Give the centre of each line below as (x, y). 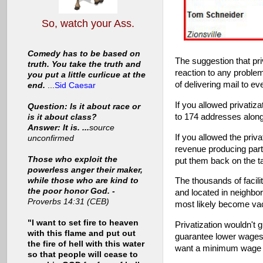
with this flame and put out (82, 234)
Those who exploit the (73, 160)
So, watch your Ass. (88, 24)
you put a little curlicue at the (87, 75)
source (102, 128)
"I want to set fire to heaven (83, 223)
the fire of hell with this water (86, 244)
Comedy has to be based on (84, 54)
